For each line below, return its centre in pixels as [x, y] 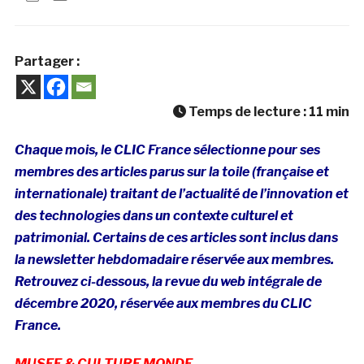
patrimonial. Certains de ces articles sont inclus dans [176, 237]
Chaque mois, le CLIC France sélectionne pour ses [167, 149]
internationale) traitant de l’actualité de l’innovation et [181, 193]
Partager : [47, 61]
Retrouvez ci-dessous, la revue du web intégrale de [168, 281]
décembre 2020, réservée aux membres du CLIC [163, 303]
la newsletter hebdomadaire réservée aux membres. [174, 259]
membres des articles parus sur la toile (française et [171, 171]
